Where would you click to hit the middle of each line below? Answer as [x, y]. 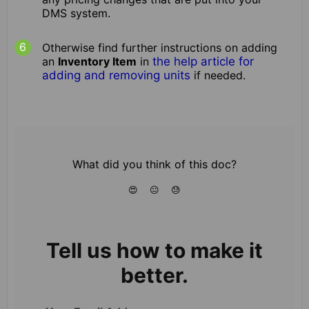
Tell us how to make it [154, 250]
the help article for [203, 61]
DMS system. [76, 13]
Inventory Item [97, 61]
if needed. [218, 75]
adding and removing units [116, 75]
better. [154, 275]
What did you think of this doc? [154, 164]
